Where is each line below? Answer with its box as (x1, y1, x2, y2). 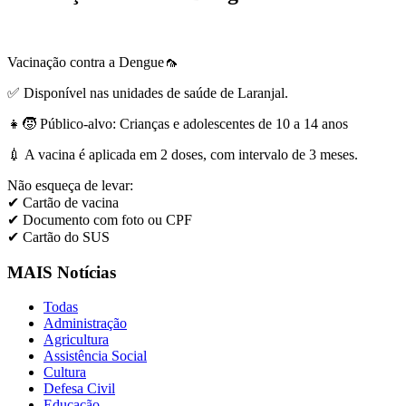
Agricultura (43, 332, 109, 348)
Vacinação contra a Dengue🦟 (7, 54, 179, 70)
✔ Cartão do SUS (7, 229, 110, 245)
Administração (43, 315, 127, 332)
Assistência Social (43, 348, 147, 364)
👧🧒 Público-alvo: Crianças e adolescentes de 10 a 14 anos (7, 116, 348, 131)
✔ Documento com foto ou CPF (7, 212, 192, 227)
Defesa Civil (43, 381, 115, 397)
